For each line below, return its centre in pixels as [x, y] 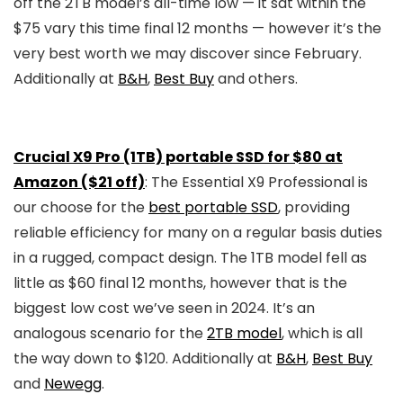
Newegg [73, 384]
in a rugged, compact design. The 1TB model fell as [190, 258]
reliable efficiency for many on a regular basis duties [198, 233]
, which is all [322, 333]
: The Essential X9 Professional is [256, 182]
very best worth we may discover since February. [188, 54]
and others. [256, 79]
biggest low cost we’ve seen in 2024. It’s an [164, 308]
